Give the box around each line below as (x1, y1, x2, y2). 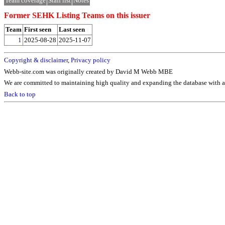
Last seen (59, 25, 85, 33)
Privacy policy (71, 56, 110, 64)
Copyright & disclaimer (4, 56, 68, 64)
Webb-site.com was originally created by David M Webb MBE (4, 67, 173, 75)
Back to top (4, 90, 36, 98)
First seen (24, 25, 51, 33)
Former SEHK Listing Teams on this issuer (4, 11, 150, 20)
